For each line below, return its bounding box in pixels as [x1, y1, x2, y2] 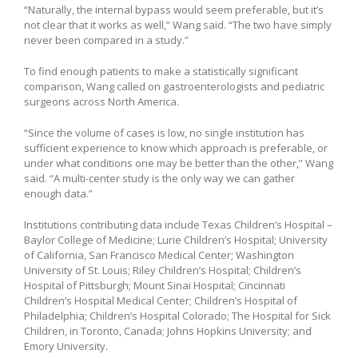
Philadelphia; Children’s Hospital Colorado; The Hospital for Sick [24, 308, 331, 323]
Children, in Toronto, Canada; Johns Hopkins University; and [24, 323, 312, 338]
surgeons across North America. [24, 93, 179, 109]
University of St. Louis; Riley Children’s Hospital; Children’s [24, 262, 301, 277]
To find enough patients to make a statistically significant [24, 63, 298, 78]
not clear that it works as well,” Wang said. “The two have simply [24, 17, 332, 32]
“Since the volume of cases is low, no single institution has [24, 125, 304, 140]
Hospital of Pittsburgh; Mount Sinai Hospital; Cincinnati [24, 277, 285, 292]
